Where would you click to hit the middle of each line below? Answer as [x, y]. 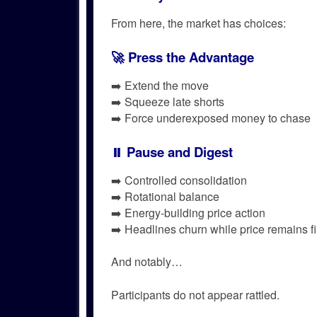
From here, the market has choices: [198, 23]
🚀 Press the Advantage [183, 57]
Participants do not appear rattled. [195, 295]
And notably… [147, 262]
